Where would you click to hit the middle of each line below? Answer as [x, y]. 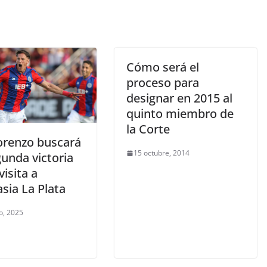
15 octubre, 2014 [162, 153]
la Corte [148, 129]
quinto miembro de [180, 114]
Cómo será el [163, 67]
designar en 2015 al [179, 98]
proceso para [163, 83]
